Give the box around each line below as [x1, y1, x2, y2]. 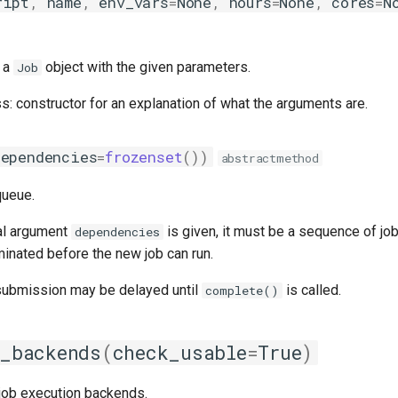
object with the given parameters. [42, 59, 251, 76]
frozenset [105, 147, 183, 167]
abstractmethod [220, 150, 319, 166]
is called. [283, 282, 341, 298]
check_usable [112, 340, 247, 365]
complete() [205, 283, 279, 298]
